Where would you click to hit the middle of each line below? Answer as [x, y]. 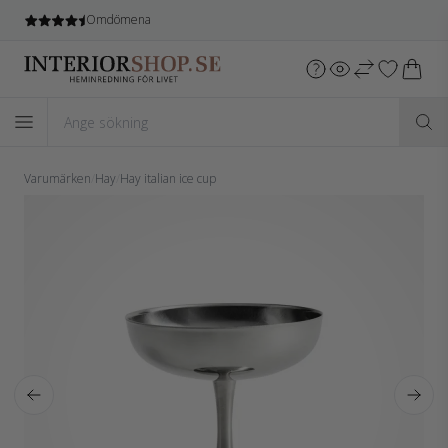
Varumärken [57, 178]
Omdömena [119, 19]
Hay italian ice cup [168, 178]
